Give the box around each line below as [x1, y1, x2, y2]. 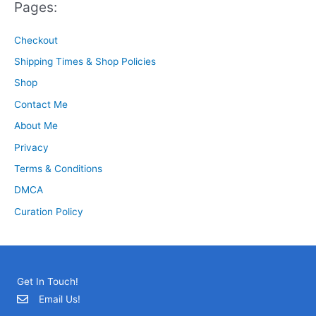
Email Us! [39, 293, 80, 305]
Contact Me [14, 98, 68, 110]
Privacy [14, 141, 49, 153]
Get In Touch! [17, 276, 78, 288]
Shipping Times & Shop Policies [14, 55, 156, 67]
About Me [14, 120, 58, 132]
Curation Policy [14, 205, 83, 217]
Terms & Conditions [14, 163, 102, 175]
